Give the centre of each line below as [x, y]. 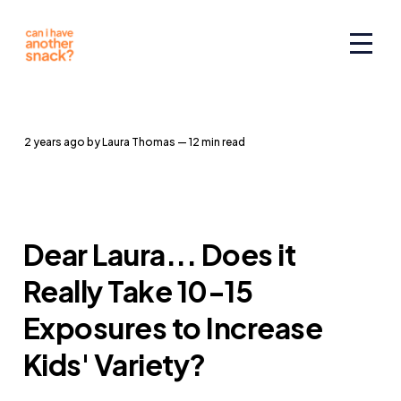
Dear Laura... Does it [159, 254]
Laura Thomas [138, 142]
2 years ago [58, 142]
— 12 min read [211, 142]
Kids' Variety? [114, 364]
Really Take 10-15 [138, 290]
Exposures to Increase [173, 327]
